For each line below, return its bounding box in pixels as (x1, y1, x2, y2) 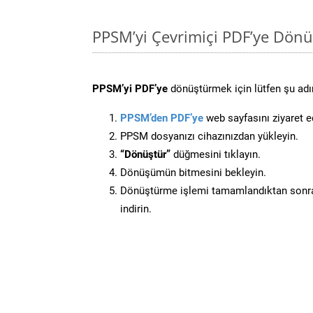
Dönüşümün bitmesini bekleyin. (120, 166, 266, 179)
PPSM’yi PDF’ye (92, 82, 168, 95)
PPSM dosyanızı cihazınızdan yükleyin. (120, 129, 298, 143)
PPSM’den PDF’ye (120, 111, 203, 124)
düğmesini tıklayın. (170, 147, 261, 161)
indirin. (120, 202, 152, 215)
